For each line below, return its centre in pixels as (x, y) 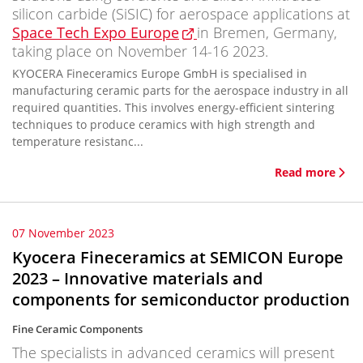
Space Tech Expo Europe (96, 32)
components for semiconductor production (181, 299)
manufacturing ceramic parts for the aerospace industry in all (180, 90)
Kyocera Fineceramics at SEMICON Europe (178, 257)
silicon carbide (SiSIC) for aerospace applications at (181, 14)
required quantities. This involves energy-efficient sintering (173, 107)
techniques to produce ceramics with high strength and (164, 124)
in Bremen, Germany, (267, 32)
